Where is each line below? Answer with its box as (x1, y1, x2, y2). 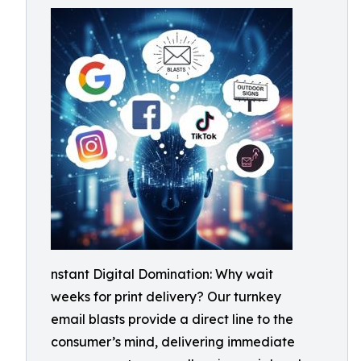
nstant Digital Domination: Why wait (51, 266, 273, 282)
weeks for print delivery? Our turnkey (51, 288, 281, 305)
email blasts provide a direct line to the (51, 311, 293, 327)
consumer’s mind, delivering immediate (51, 334, 295, 350)
